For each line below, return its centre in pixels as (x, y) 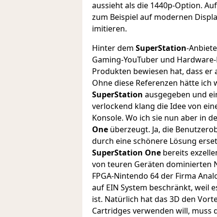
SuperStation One (126, 152)
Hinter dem (114, 48)
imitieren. (109, 28)
